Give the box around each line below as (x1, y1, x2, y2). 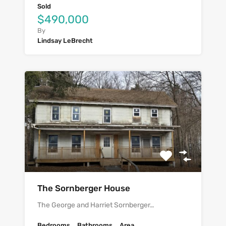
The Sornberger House (37, 183, 130, 193)
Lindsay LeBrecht (37, 36, 93, 44)
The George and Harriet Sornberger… (37, 200, 154, 209)
